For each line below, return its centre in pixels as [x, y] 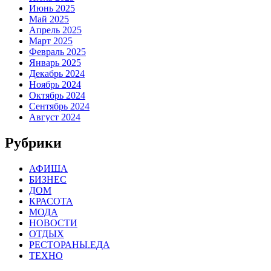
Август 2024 [55, 117]
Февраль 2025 [57, 52]
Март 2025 [51, 41]
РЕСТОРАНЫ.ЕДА [70, 244]
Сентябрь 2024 [59, 106]
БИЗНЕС [48, 179]
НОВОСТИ [53, 223]
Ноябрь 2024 [55, 84]
